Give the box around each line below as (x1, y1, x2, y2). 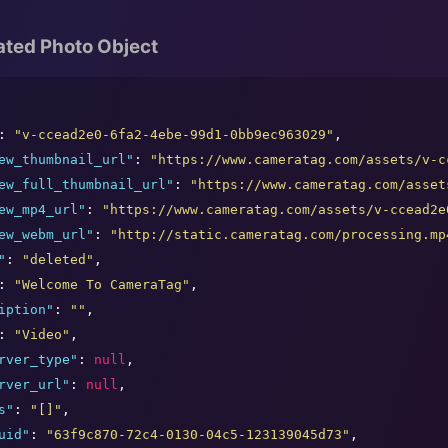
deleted (30, 252, 86, 268)
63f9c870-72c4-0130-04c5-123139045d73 (54, 427, 342, 443)
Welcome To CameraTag (22, 277, 182, 293)
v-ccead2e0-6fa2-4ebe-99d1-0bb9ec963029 (22, 127, 326, 143)
